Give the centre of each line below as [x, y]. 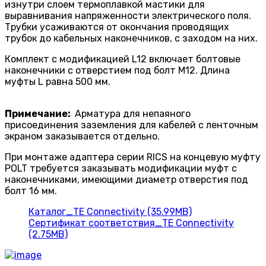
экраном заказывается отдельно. [82, 137]
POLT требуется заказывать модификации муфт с [121, 169]
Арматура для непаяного [132, 114]
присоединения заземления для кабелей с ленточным [132, 125]
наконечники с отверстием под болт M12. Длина [117, 71]
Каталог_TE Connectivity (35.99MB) [110, 212]
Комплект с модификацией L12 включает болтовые [123, 59]
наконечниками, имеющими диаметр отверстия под [126, 180]
